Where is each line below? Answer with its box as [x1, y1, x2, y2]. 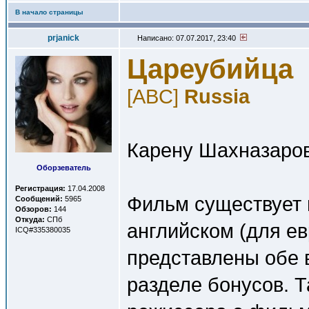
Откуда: [15, 215, 45, 223]
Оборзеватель [36, 163, 91, 172]
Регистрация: [15, 184, 66, 192]
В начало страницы [15, 8, 83, 16]
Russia [184, 85, 250, 108]
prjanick [48, 33, 79, 43]
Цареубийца [127, 54, 293, 84]
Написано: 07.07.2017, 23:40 [135, 34, 240, 42]
